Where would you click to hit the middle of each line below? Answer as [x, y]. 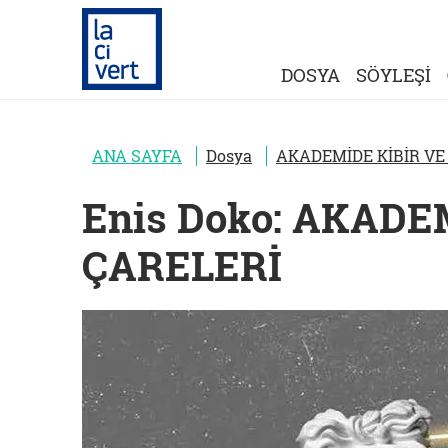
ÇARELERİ [182, 265]
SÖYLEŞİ [393, 75]
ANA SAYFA [137, 155]
